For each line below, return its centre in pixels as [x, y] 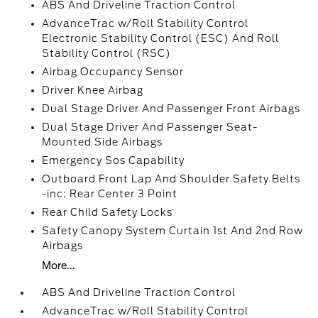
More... [59, 265]
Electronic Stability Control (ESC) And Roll [161, 38]
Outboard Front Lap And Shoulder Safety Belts [171, 179]
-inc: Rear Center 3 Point [110, 194]
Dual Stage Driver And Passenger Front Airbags [171, 109]
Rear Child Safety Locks [108, 212]
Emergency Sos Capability [114, 160]
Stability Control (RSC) [107, 53]
